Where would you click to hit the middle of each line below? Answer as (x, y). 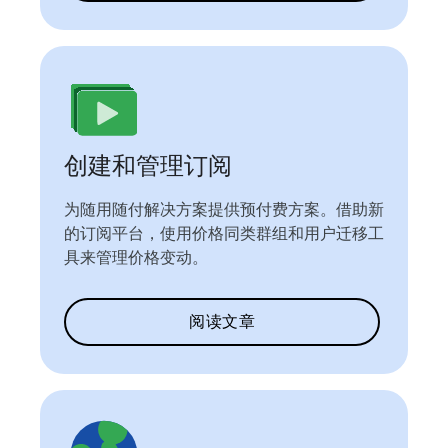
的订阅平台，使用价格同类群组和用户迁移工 (224, 234)
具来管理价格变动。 (136, 258)
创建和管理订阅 (148, 166)
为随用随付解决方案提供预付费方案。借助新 (224, 210)
